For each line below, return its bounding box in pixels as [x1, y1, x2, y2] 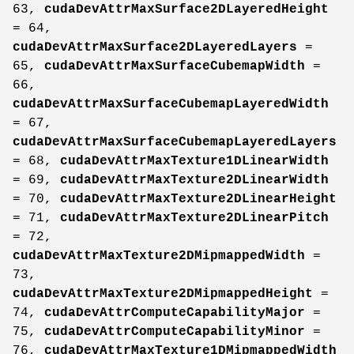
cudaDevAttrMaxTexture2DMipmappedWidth [13, 248, 305, 263]
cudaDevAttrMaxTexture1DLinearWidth [60, 153, 329, 168]
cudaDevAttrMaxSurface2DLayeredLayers [13, 40, 297, 55]
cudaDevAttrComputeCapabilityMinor [44, 324, 305, 339]
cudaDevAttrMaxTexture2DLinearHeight [60, 191, 337, 206]
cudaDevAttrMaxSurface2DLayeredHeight [44, 2, 329, 17]
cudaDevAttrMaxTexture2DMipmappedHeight [13, 286, 313, 301]
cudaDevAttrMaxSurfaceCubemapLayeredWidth [13, 96, 329, 111]
